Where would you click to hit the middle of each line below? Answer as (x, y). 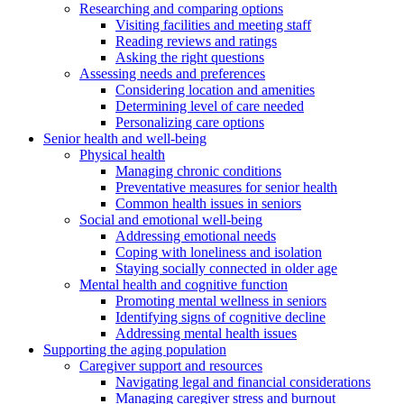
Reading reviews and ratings (196, 41)
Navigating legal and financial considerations (243, 381)
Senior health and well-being (125, 138)
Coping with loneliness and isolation (219, 252)
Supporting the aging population (135, 349)
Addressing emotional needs (196, 235)
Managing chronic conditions (198, 170)
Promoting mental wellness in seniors (221, 300)
